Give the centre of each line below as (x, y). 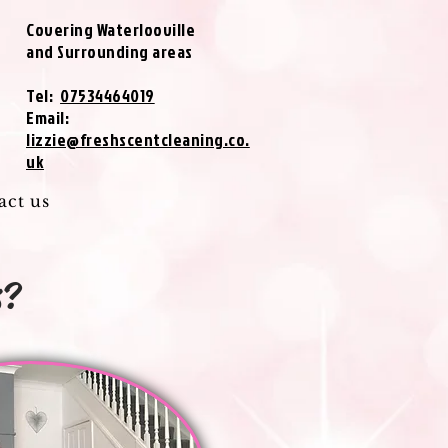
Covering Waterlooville (111, 29)
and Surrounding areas (109, 51)
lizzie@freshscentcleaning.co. (138, 139)
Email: (48, 117)
